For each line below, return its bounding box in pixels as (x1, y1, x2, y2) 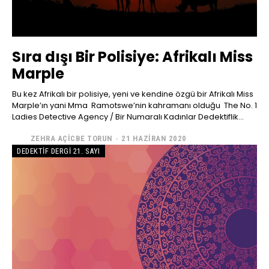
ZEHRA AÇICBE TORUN (30, 133, 113, 143)
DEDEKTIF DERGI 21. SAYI (17, 147, 100, 156)
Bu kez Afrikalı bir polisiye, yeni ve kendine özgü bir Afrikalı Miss (12, 88, 253, 100)
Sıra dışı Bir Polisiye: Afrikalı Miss (12, 47, 253, 67)
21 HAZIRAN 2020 (121, 133, 187, 143)
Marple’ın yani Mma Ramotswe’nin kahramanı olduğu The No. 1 (12, 100, 257, 112)
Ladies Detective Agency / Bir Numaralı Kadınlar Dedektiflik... (12, 111, 244, 123)
